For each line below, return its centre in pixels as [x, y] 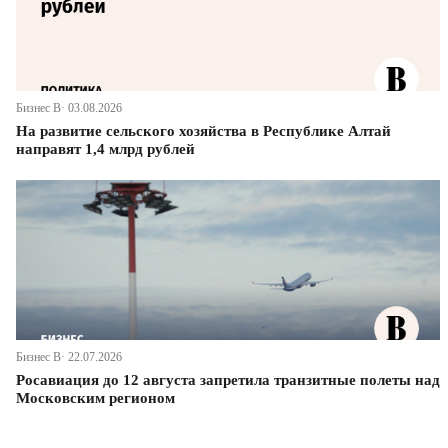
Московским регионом [95, 398]
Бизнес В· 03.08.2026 [69, 108]
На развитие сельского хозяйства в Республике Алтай [203, 131]
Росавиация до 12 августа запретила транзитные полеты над [228, 380]
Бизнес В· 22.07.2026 [69, 357]
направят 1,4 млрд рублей [105, 149]
